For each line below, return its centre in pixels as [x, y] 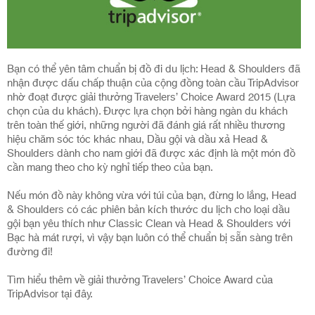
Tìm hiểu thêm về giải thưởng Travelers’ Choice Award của [140, 281]
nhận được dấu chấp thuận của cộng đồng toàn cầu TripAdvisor [153, 84]
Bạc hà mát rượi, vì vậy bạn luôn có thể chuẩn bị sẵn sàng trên [150, 238]
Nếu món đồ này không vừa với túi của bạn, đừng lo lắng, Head [152, 196]
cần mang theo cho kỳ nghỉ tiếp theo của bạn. [110, 168]
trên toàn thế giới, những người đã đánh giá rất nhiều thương [146, 126]
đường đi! [30, 252]
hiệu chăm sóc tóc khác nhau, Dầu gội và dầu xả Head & [137, 140]
